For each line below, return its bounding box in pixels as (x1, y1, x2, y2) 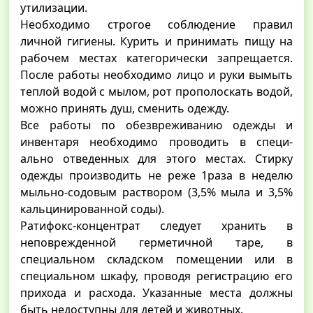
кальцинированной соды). (20, 201, 164, 217)
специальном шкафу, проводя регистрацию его (20, 268, 293, 284)
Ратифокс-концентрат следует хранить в (20, 217, 293, 233)
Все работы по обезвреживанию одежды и (20, 117, 293, 133)
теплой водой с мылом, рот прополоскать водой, (20, 83, 293, 99)
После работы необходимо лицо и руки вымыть (20, 66, 293, 82)
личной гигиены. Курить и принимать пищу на (20, 33, 293, 49)
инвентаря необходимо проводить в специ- (20, 133, 293, 150)
